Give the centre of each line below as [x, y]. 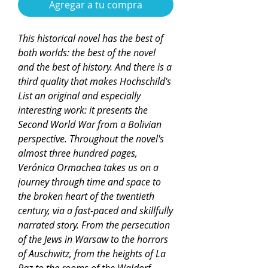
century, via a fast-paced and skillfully [95, 211]
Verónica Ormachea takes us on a [88, 167]
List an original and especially [79, 96]
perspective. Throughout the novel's [91, 139]
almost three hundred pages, [78, 153]
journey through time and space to [89, 182]
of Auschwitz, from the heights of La [92, 254]
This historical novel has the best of [91, 38]
